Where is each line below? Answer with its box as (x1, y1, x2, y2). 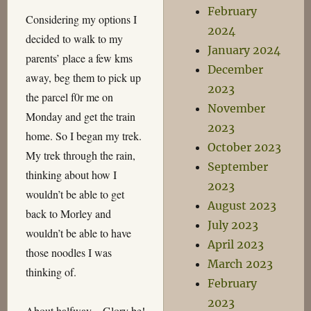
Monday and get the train (25, 109, 135, 124)
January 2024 (208, 43, 281, 57)
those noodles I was (25, 245, 112, 260)
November (208, 101, 266, 115)
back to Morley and (25, 206, 111, 221)
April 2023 (208, 237, 264, 251)
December (208, 62, 264, 76)
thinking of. (25, 264, 76, 280)
